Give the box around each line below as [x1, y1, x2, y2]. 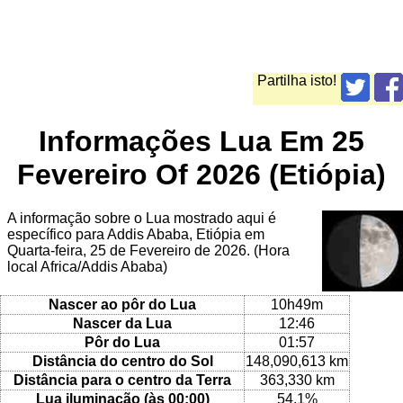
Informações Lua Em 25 [39, 124, 364, 157]
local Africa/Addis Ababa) [7, 259, 167, 275]
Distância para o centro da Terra [13, 372, 231, 388]
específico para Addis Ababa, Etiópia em [7, 227, 264, 243]
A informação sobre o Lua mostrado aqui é [7, 210, 276, 227]
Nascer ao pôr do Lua [49, 296, 196, 312]
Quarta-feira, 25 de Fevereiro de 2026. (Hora [7, 243, 290, 259]
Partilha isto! [257, 73, 336, 89]
